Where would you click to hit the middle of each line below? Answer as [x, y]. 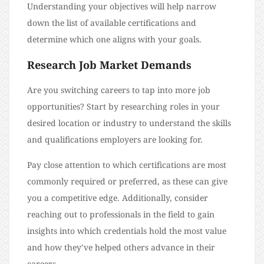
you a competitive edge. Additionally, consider [118, 198]
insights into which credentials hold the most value [127, 231]
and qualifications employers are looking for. [116, 140]
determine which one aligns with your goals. [114, 39]
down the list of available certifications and [112, 23]
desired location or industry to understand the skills [129, 123]
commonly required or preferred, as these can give [127, 181]
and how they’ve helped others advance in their [121, 247]
